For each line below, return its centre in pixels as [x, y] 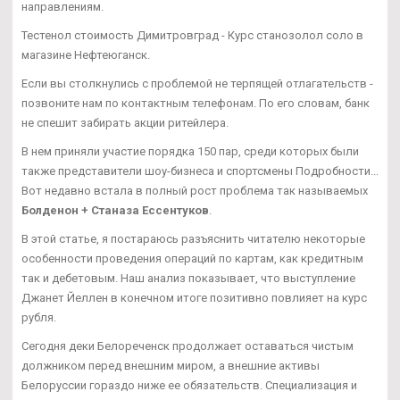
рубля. [39, 317]
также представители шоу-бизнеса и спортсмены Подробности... [200, 171]
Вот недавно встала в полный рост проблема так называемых [195, 190]
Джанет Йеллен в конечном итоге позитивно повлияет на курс [194, 297]
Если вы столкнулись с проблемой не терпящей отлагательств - [197, 83]
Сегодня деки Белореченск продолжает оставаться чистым [187, 346]
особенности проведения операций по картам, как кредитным [192, 258]
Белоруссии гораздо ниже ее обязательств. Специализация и [189, 385]
